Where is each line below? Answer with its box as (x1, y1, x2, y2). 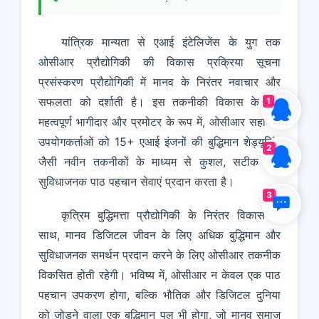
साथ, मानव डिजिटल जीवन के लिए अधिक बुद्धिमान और (38, 228, 281, 243)
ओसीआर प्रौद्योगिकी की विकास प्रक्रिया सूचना (38, 54, 281, 69)
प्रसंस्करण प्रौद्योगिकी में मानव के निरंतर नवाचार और (38, 74, 281, 89)
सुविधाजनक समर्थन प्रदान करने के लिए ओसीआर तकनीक (38, 248, 281, 263)
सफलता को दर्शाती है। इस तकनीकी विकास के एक (38, 94, 281, 109)
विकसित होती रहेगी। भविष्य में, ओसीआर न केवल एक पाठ (38, 268, 281, 283)
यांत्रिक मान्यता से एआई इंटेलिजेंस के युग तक (61, 34, 281, 49)
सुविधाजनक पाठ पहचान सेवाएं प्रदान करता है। (38, 174, 234, 189)
